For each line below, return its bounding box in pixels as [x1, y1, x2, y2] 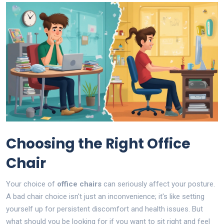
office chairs [57, 179, 101, 188]
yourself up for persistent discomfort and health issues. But [6, 204, 203, 213]
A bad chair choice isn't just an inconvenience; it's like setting [6, 191, 204, 201]
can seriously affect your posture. [101, 179, 215, 188]
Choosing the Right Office [6, 133, 190, 153]
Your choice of [6, 179, 57, 188]
